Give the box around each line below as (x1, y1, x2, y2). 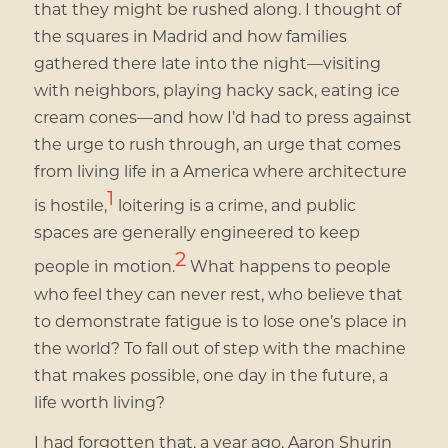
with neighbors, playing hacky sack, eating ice (33, 78, 400, 100)
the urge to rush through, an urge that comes (33, 132, 401, 154)
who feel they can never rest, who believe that (33, 282, 403, 304)
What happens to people (185, 255, 391, 277)
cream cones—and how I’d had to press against (33, 105, 412, 127)
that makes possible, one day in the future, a (33, 363, 388, 385)
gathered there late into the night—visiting (33, 51, 381, 73)
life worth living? (33, 390, 165, 412)
